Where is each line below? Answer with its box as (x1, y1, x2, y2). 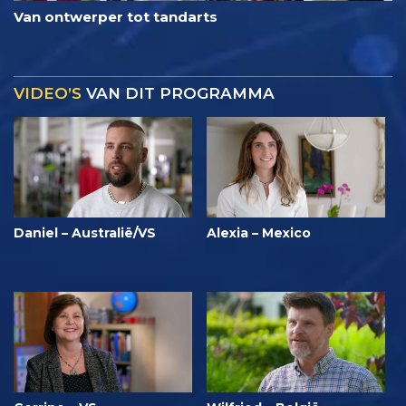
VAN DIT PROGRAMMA (82, 84, 275, 102)
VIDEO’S (14, 84, 82, 102)
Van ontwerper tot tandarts (14, 8, 217, 25)
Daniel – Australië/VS (14, 224, 156, 241)
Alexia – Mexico (207, 224, 311, 241)
